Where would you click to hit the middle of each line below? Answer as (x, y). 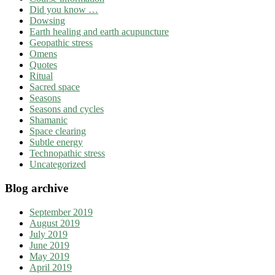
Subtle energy (56, 142)
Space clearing (58, 131)
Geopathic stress (61, 43)
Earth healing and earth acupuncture (99, 32)
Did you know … (64, 10)
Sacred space (55, 87)
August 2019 (55, 223)
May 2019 (49, 256)
